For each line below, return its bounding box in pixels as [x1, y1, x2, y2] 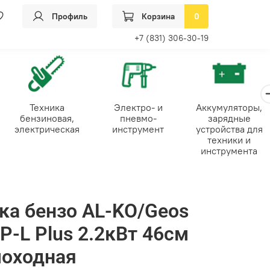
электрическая [14, 122, 80, 135]
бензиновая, [20, 111, 74, 124]
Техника [30, 101, 64, 113]
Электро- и [113, 101, 163, 113]
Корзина [142, 10, 175, 22]
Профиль [52, 10, 87, 22]
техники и [207, 133, 251, 146]
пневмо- [119, 111, 157, 124]
